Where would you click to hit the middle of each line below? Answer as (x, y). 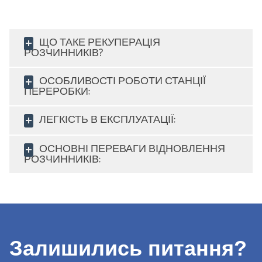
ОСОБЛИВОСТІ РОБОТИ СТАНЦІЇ (123, 81)
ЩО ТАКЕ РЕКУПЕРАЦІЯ (100, 42)
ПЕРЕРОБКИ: (57, 92)
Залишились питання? (128, 248)
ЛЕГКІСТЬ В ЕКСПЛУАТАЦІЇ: (107, 120)
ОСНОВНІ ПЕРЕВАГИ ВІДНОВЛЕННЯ (132, 149)
